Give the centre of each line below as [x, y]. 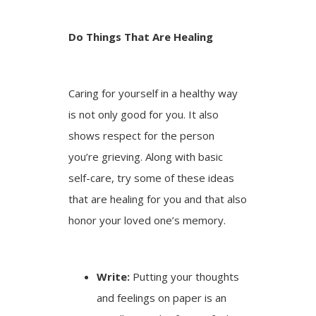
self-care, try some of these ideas [152, 177]
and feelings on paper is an [162, 297]
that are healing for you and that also [158, 199]
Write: [114, 276]
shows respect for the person [142, 135]
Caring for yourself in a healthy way [153, 93]
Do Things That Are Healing [141, 36]
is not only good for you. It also [144, 114]
